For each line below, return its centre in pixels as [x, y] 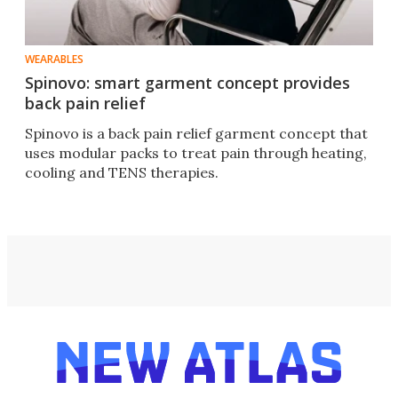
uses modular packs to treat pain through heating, [196, 153]
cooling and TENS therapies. [122, 173]
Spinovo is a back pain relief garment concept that [196, 134]
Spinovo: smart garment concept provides [187, 83]
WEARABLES [54, 60]
